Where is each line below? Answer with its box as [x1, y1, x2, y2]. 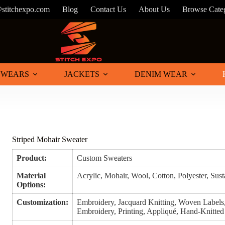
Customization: [17, 198, 69, 207]
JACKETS [64, 70, 99, 78]
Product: [17, 154, 47, 163]
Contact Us [90, 5, 127, 14]
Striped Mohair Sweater [12, 135, 88, 144]
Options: [17, 180, 46, 189]
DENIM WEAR [135, 70, 187, 78]
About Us [139, 5, 170, 14]
